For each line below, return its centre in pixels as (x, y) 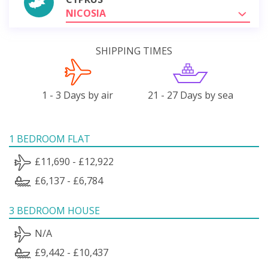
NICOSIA (86, 13)
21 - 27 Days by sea (190, 95)
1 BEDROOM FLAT (50, 138)
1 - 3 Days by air (78, 95)
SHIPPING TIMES (134, 51)
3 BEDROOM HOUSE (54, 210)
